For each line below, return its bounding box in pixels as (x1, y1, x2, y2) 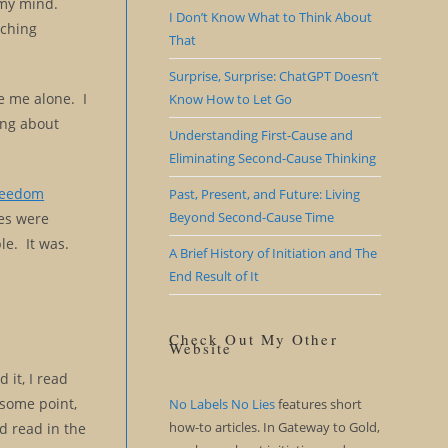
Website (168, 338, 233, 358)
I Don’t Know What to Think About (168, 8, 372, 26)
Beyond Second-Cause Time (168, 208, 334, 226)
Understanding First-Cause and (168, 126, 353, 144)
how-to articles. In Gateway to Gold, (168, 418, 380, 436)
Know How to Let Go (168, 90, 292, 108)
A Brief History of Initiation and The (168, 244, 377, 262)
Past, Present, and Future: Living (168, 185, 360, 203)
